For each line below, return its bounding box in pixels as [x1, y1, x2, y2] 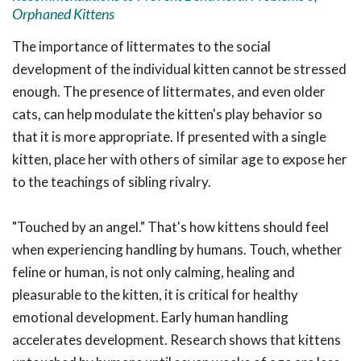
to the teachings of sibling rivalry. [12, 173, 211, 190]
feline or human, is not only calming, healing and [12, 263, 295, 280]
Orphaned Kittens [12, 5, 114, 23]
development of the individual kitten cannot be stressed [12, 60, 346, 77]
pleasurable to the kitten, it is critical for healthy [12, 286, 298, 303]
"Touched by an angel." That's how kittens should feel [12, 218, 329, 235]
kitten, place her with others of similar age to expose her [12, 151, 347, 168]
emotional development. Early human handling [12, 309, 288, 326]
